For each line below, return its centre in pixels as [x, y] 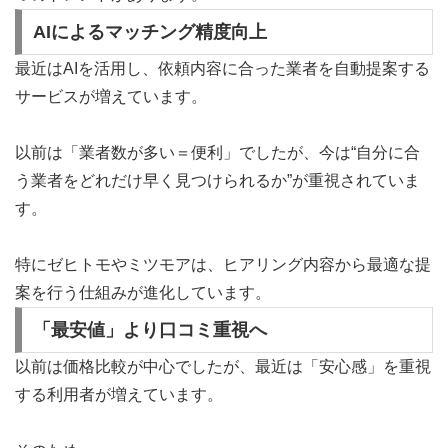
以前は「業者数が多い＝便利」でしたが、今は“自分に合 [217, 152]
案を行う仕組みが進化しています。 [143, 292]
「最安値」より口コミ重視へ [149, 329]
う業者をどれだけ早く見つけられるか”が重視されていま [217, 180]
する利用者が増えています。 [119, 394]
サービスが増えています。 [111, 96]
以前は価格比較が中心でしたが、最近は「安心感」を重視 [223, 366]
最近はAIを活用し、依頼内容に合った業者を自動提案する [222, 68]
